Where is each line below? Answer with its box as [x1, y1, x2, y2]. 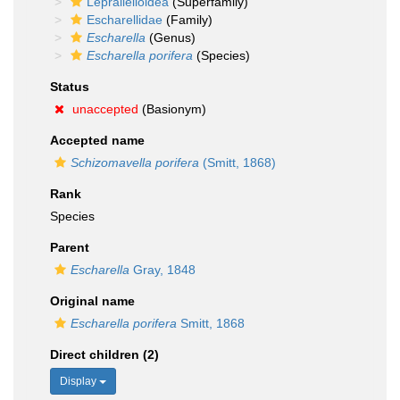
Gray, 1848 [129, 262, 196, 277]
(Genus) [146, 30, 196, 45]
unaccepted [72, 102, 138, 116]
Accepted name [50, 133, 145, 147]
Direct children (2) [50, 347, 159, 362]
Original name [50, 294, 135, 308]
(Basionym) [138, 102, 206, 116]
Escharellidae [87, 12, 162, 27]
